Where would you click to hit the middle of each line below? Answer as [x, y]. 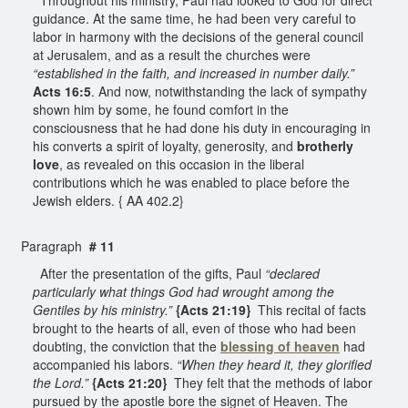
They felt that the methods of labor [270, 382]
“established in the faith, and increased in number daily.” [194, 72]
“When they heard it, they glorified [272, 364]
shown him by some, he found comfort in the [161, 109]
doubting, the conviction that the [127, 346]
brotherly [325, 145]
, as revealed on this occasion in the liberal [182, 163]
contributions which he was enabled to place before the [191, 182]
